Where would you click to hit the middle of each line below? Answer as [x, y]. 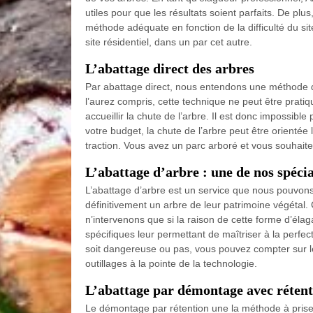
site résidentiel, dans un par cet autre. [169, 42]
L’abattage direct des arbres [170, 69]
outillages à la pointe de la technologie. [171, 264]
